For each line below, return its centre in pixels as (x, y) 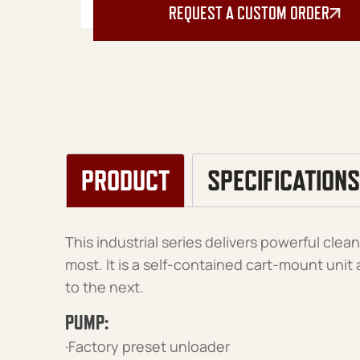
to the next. (104, 286)
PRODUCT (125, 180)
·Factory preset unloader (147, 346)
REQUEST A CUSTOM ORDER (249, 13)
